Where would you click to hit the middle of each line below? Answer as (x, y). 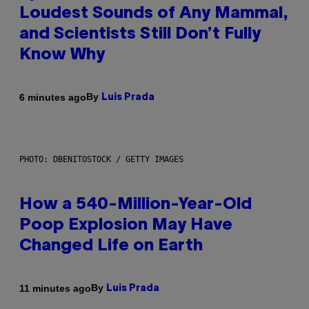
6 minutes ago (53, 97)
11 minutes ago (55, 288)
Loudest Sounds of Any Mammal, (154, 14)
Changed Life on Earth (111, 247)
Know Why (62, 56)
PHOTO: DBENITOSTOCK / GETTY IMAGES (101, 160)
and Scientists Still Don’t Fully (140, 35)
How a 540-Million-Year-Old (136, 205)
